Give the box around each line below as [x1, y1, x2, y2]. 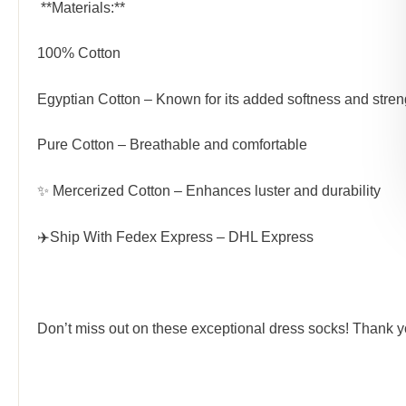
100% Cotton [37, 45, 121, 62]
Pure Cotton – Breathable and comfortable [37, 137, 307, 153]
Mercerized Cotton [53, 182, 170, 198]
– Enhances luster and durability [170, 182, 381, 198]
